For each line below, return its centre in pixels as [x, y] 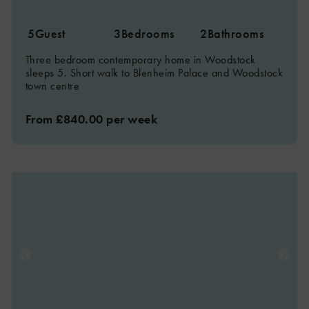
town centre [52, 86]
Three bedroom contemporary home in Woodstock [140, 60]
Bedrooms [148, 33]
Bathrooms [236, 33]
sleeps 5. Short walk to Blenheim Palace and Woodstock [154, 73]
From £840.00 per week [91, 119]
